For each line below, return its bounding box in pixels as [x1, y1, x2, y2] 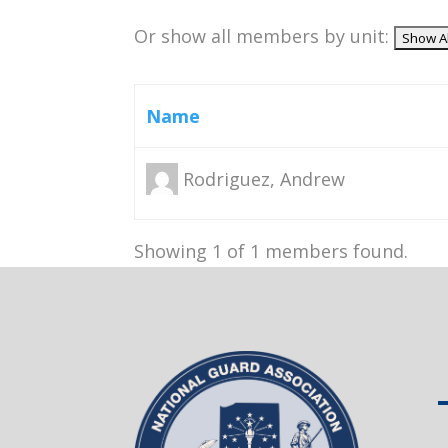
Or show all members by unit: [134, 23, 395, 48]
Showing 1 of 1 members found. [134, 238, 409, 263]
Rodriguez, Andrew [182, 166, 345, 191]
